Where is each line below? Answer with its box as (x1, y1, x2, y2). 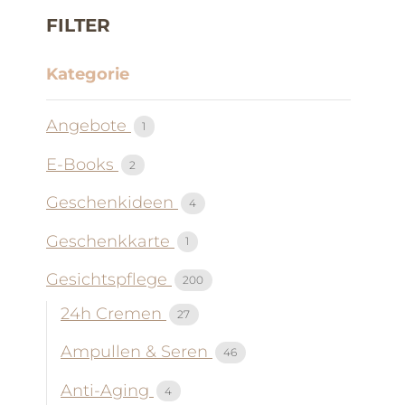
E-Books (46, 154, 118, 174)
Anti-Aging (61, 380, 154, 400)
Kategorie (46, 63, 129, 84)
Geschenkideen (46, 193, 178, 213)
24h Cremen (61, 304, 166, 325)
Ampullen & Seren (61, 342, 212, 363)
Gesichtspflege (46, 269, 172, 290)
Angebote (46, 116, 131, 137)
